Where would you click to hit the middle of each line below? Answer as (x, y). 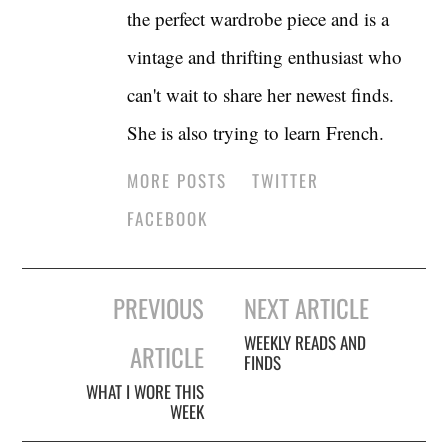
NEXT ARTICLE (307, 307)
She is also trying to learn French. (256, 132)
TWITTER (286, 180)
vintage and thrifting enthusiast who (265, 56)
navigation (68, 327)
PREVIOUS (158, 307)
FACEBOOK (168, 218)
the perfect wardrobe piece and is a (258, 18)
